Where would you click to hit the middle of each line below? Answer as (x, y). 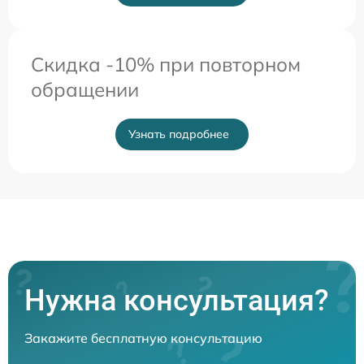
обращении (85, 89)
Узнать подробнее (179, 134)
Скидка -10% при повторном (166, 64)
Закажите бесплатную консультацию (143, 338)
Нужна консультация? (177, 301)
